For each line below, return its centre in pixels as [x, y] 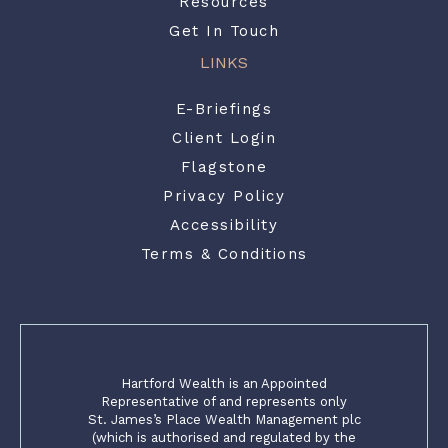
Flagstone [224, 167]
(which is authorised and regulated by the [224, 438]
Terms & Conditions [224, 254]
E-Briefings [224, 109]
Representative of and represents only [224, 402]
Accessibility [224, 225]
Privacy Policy [224, 196]
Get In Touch [224, 31]
